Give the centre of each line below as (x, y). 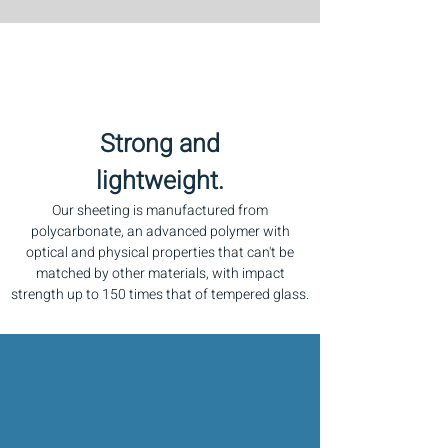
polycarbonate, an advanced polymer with (160, 231)
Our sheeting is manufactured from (160, 210)
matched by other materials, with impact (160, 273)
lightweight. (160, 181)
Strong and (160, 144)
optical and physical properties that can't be (160, 252)
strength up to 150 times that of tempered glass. (160, 294)
